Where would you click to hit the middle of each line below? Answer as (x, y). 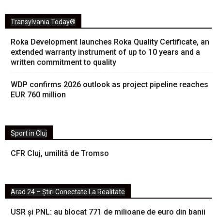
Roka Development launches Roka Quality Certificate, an (110, 42)
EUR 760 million (38, 95)
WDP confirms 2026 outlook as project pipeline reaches (109, 85)
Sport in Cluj (29, 133)
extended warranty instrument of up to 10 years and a (105, 52)
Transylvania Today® (43, 22)
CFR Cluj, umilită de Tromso (60, 153)
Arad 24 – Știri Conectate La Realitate (68, 192)
